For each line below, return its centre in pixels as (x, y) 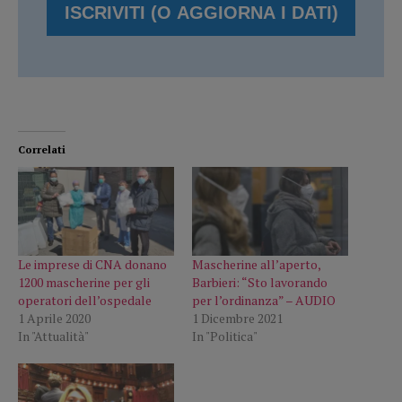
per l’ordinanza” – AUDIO (264, 301)
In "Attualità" (53, 336)
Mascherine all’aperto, (256, 265)
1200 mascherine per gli (84, 283)
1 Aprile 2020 (54, 319)
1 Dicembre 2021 (237, 319)
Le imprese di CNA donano (92, 265)
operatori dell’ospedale (85, 301)
